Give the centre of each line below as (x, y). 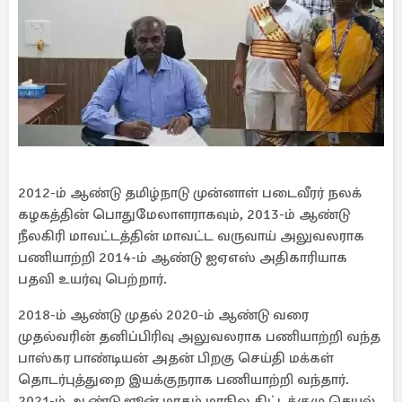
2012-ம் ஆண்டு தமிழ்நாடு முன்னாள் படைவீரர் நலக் (190, 193)
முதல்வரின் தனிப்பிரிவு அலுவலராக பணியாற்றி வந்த (199, 336)
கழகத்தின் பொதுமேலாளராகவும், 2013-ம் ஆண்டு (184, 214)
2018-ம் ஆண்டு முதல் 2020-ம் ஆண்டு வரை (163, 315)
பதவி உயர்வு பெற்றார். (92, 279)
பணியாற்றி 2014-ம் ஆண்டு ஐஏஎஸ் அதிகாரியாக (183, 258)
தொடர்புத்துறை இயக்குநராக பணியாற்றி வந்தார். (184, 380)
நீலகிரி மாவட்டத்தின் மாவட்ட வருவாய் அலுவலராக (191, 236)
